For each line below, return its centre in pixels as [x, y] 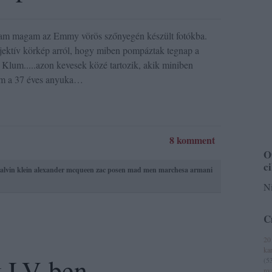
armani [201, 170]
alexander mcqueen [64, 170]
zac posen [111, 170]
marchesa [173, 170]
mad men [142, 170]
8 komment [192, 140]
